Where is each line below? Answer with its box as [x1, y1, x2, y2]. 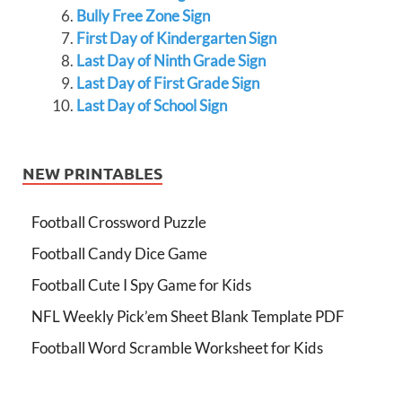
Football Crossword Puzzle [31, 213, 206, 232]
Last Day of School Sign [75, 96, 227, 115]
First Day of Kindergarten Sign [75, 29, 276, 48]
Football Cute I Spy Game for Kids [31, 275, 251, 294]
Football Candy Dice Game [31, 244, 207, 263]
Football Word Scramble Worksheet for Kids [31, 338, 323, 357]
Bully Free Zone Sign [75, 6, 210, 25]
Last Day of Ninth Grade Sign [75, 51, 266, 70]
